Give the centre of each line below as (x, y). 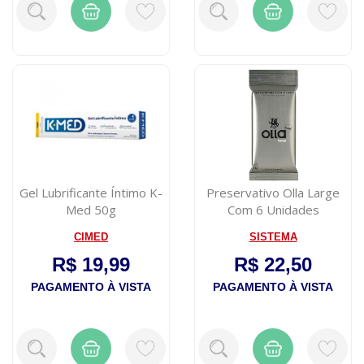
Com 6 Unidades (273, 209)
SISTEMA (273, 236)
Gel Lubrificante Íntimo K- (91, 192)
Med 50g (91, 209)
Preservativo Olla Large (273, 192)
